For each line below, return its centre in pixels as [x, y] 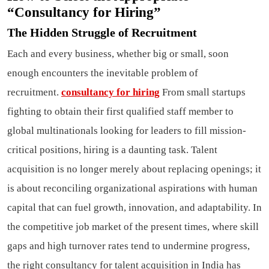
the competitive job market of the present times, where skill [133, 227]
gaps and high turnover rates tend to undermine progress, [128, 246]
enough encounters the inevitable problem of [103, 73]
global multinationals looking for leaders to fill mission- [127, 131]
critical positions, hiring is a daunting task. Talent [112, 150]
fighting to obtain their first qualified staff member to [120, 112]
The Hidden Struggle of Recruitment [102, 33]
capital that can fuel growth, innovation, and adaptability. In [134, 208]
